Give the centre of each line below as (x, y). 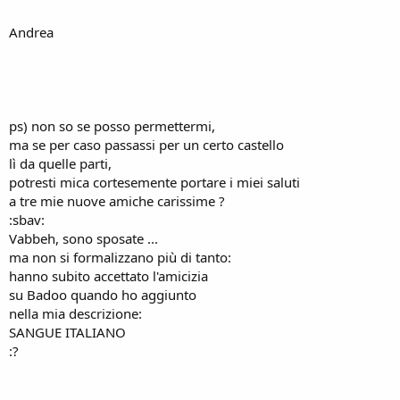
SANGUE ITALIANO (67, 332)
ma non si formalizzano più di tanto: (120, 257)
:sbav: (27, 220)
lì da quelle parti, (60, 163)
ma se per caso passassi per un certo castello (146, 145)
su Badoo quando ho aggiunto (103, 295)
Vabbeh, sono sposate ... (83, 238)
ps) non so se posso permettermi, (112, 126)
